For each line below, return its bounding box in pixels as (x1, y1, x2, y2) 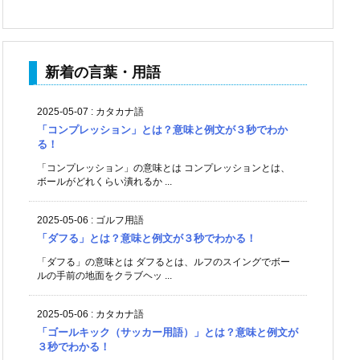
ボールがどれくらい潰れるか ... (37, 175, 172, 187)
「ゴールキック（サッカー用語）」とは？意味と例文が (37, 325, 298, 338)
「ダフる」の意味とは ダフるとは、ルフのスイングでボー (37, 256, 290, 268)
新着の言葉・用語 (45, 63, 161, 80)
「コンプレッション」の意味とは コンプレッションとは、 (37, 162, 290, 174)
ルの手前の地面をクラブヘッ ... (37, 269, 172, 281)
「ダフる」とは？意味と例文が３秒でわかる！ (37, 231, 256, 244)
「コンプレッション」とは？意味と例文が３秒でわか (37, 123, 288, 136)
